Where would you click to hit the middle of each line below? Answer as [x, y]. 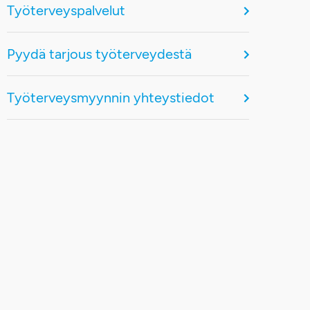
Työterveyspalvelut [66, 10]
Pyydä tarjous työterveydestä [99, 54]
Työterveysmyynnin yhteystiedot [110, 98]
